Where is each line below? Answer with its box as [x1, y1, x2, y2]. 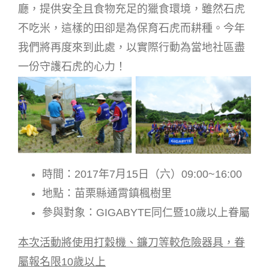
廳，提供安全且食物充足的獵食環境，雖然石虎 [18, 3, 245, 16]
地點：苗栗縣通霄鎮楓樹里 [42, 187, 172, 200]
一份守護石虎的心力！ [18, 61, 126, 73]
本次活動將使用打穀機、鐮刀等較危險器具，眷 [18, 237, 245, 249]
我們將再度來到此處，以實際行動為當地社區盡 [18, 41, 245, 54]
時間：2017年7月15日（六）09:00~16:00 [42, 168, 242, 181]
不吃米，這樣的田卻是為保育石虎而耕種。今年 [18, 22, 245, 35]
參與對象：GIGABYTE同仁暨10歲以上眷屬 [42, 207, 250, 219]
